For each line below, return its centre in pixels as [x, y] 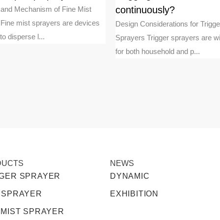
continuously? [145, 10]
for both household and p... [158, 51]
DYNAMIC [130, 176]
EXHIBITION [134, 193]
